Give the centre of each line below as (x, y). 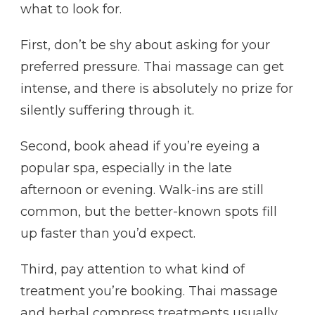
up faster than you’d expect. (108, 233)
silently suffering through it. (107, 110)
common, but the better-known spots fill (149, 211)
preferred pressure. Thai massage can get (152, 66)
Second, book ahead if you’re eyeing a (140, 146)
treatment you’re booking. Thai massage (149, 291)
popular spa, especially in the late (126, 168)
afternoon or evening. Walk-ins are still (142, 189)
